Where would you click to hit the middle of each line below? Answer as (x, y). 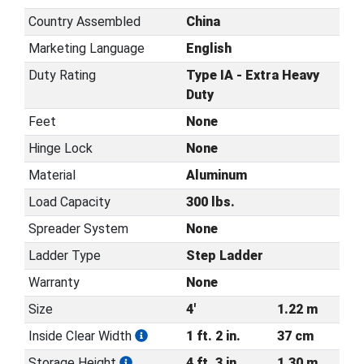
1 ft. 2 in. (213, 336)
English (208, 48)
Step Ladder (224, 255)
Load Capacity (69, 201)
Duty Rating (62, 75)
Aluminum (216, 175)
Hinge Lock (60, 148)
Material (52, 175)
